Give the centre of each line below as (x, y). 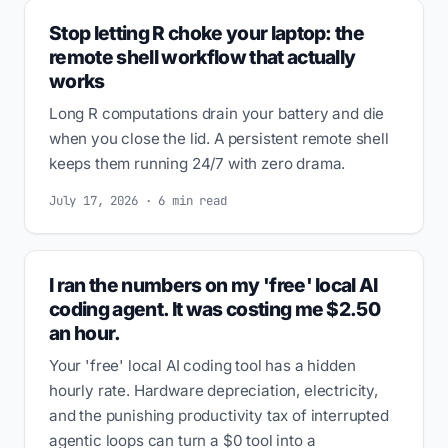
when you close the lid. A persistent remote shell (219, 139)
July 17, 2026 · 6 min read (138, 200)
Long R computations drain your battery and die (217, 114)
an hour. (85, 333)
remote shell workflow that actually (202, 57)
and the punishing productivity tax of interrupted (219, 416)
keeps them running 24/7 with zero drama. (197, 164)
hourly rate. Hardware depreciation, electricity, (213, 391)
